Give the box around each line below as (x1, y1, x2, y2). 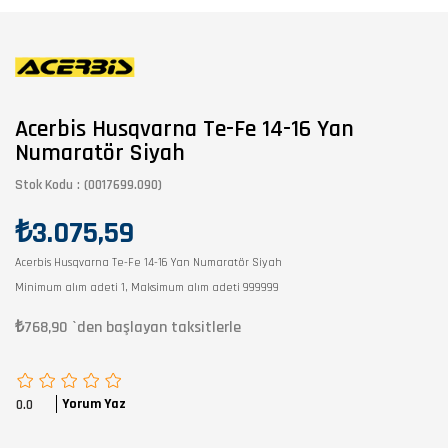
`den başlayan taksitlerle (72, 316, 241, 338)
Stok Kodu (15, 175, 73, 194)
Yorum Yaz (62, 394, 126, 413)
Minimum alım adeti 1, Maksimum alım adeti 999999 (15, 279, 279, 295)
